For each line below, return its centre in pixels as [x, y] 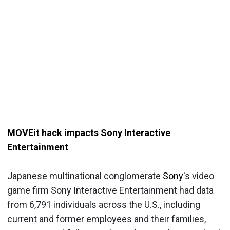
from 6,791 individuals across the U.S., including [104, 204]
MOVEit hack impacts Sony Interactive [89, 132]
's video [199, 176]
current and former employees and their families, [107, 219]
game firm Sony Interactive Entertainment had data [110, 190]
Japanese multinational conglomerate [85, 176]
